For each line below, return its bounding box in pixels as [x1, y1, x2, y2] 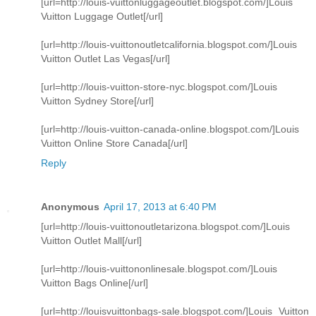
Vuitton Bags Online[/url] [41, 277, 148, 289]
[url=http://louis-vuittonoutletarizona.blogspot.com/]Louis [41, 221, 290, 233]
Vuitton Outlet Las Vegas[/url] [41, 53, 170, 65]
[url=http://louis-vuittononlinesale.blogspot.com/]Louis [41, 263, 277, 275]
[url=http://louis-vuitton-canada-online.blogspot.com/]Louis [41, 123, 299, 135]
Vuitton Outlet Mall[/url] [41, 235, 142, 247]
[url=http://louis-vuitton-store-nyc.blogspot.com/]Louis [41, 81, 277, 93]
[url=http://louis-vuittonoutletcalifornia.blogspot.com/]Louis [41, 39, 297, 51]
